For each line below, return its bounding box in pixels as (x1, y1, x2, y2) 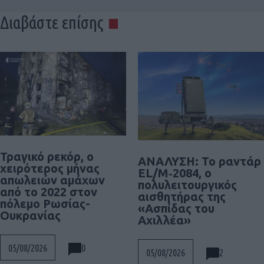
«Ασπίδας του (138, 202, 214, 216)
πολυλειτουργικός (138, 178, 237, 192)
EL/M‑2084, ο (138, 166, 212, 180)
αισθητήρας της (138, 190, 226, 204)
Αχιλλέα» (138, 213, 191, 227)
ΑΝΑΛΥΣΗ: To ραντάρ (138, 154, 261, 169)
